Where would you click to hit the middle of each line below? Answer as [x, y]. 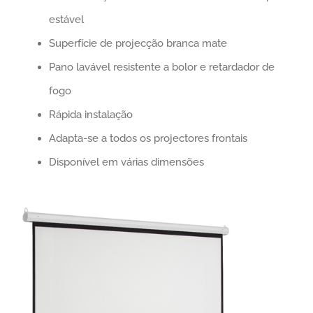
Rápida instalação [91, 115]
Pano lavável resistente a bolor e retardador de [162, 67]
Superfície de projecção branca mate [138, 44]
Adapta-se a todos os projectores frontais [148, 139]
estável [66, 20]
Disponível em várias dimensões [126, 162]
